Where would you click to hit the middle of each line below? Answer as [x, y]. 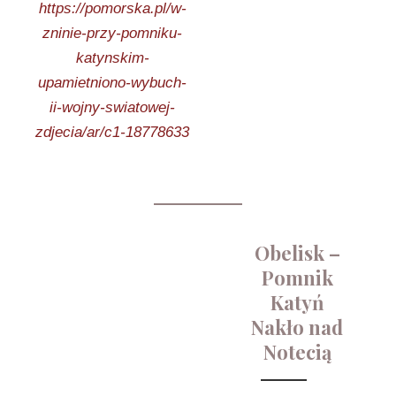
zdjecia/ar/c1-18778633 [112, 132]
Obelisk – [297, 252]
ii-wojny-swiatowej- [112, 107]
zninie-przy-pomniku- [112, 33]
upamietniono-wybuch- [112, 83]
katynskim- [112, 58]
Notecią [297, 351]
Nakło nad [297, 327]
